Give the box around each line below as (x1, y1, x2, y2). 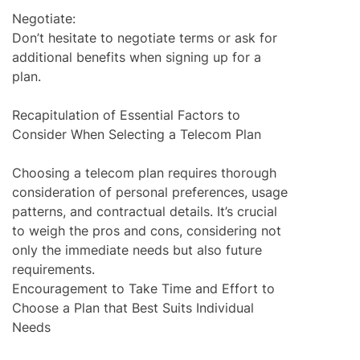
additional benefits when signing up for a (12, 49, 261, 66)
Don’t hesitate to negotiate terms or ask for (12, 30, 277, 47)
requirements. (12, 261, 95, 278)
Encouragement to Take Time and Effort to (12, 280, 275, 297)
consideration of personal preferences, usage (12, 184, 288, 201)
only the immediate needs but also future (12, 242, 262, 259)
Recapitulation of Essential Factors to (12, 107, 240, 124)
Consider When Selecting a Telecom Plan (12, 126, 261, 143)
